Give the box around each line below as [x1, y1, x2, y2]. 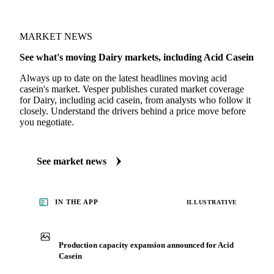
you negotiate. [20, 117, 74, 128]
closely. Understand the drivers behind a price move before [20, 106, 246, 117]
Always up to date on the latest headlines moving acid [20, 73, 227, 84]
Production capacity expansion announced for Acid [59, 240, 234, 250]
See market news [37, 156, 106, 167]
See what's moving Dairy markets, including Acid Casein [20, 52, 254, 63]
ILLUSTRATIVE [186, 198, 237, 206]
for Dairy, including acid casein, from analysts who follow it [20, 95, 251, 106]
